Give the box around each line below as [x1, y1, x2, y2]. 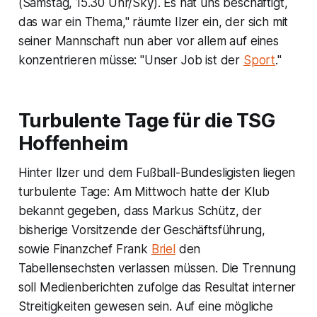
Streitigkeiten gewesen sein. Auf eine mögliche [18, 299, 273, 313]
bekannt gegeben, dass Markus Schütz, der [18, 203, 262, 218]
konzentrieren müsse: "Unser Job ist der [18, 52, 243, 67]
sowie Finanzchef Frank [18, 241, 151, 256]
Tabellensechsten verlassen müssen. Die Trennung [18, 260, 296, 275]
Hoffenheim [18, 131, 128, 155]
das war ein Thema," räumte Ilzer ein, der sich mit [18, 14, 289, 29]
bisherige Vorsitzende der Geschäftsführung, [18, 222, 265, 237]
